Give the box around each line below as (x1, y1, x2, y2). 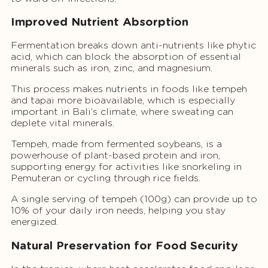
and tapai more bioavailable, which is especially (11, 95, 235, 106)
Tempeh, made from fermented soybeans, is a (11, 138, 222, 150)
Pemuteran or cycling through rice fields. (11, 172, 200, 184)
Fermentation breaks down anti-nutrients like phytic (11, 39, 256, 51)
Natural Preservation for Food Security (11, 238, 238, 252)
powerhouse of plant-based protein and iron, (11, 150, 220, 162)
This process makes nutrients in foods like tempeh (11, 83, 247, 95)
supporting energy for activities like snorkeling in (11, 161, 242, 173)
